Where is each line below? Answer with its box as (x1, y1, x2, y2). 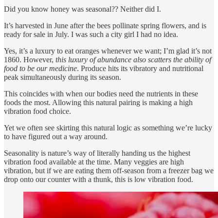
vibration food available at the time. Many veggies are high (4, 158, 184, 166)
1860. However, (4, 55, 55, 64)
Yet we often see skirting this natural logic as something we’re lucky (4, 124, 212, 132)
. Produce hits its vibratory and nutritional (77, 64, 203, 73)
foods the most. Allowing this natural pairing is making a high (4, 98, 193, 107)
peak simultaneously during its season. (4, 73, 121, 82)
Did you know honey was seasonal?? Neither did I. (4, 5, 161, 14)
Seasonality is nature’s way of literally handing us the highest (4, 149, 190, 158)
